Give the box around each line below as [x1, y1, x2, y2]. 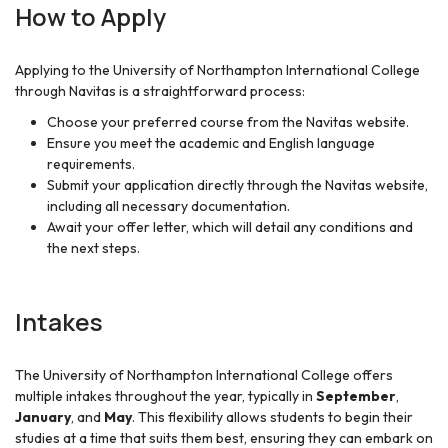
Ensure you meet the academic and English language [47, 134, 375, 153]
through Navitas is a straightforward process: [15, 82, 305, 101]
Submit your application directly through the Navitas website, [47, 176, 428, 195]
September [316, 387, 396, 406]
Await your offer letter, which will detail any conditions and [47, 218, 413, 237]
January [15, 408, 71, 427]
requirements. [47, 155, 135, 174]
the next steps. [47, 239, 140, 258]
